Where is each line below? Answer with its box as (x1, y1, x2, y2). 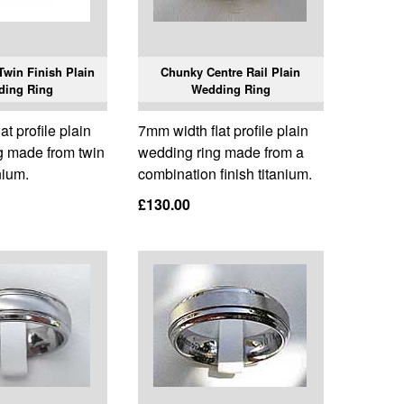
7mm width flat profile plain (137, 120, 308, 142)
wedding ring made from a (137, 142, 304, 163)
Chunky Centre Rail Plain (161, 63, 301, 81)
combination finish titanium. (137, 163, 312, 185)
